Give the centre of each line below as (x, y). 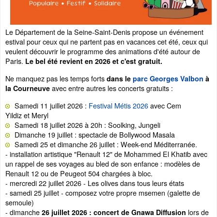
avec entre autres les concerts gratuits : (111, 88)
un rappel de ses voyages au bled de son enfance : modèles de (103, 163)
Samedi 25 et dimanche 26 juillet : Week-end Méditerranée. (107, 144)
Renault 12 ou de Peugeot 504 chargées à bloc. (79, 173)
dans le (120, 78)
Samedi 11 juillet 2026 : (52, 105)
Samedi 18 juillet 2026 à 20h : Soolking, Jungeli (87, 125)
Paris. (15, 61)
